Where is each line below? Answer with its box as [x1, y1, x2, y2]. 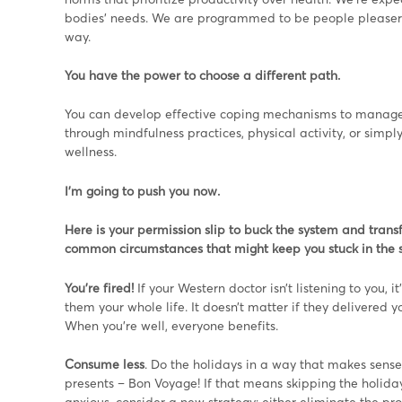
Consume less [65, 356, 144, 372]
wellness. [65, 144, 117, 160]
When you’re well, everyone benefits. [65, 317, 278, 333]
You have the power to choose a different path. [65, 67, 340, 83]
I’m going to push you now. [65, 182, 220, 198]
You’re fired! [65, 279, 134, 295]
